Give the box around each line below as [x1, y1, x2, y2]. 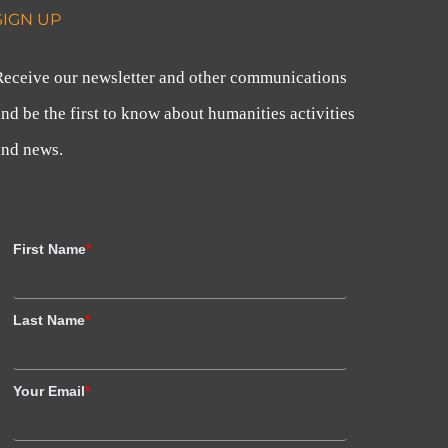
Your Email [12, 383, 85, 399]
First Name [12, 241, 86, 257]
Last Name [12, 312, 85, 328]
